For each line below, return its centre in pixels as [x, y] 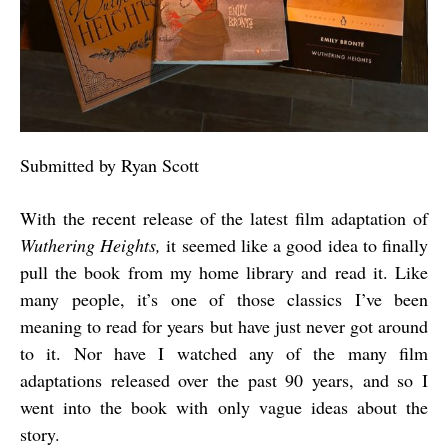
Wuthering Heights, [91, 245]
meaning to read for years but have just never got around [224, 326]
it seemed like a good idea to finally [295, 245]
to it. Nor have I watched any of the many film [224, 353]
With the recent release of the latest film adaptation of [224, 218]
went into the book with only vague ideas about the [224, 407]
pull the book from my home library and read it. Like [224, 272]
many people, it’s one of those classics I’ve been [224, 299]
